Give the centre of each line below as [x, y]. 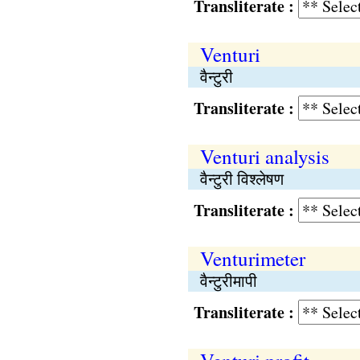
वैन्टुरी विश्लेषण [241, 179]
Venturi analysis [264, 156]
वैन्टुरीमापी [228, 281]
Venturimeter [252, 258]
